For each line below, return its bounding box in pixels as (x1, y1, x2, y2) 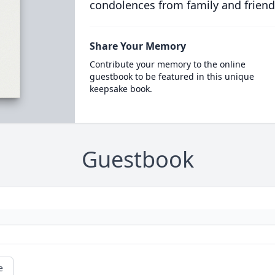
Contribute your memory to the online (89, 58, 246, 70)
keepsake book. (89, 83, 152, 95)
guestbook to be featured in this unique (89, 71, 254, 82)
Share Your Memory (89, 39, 186, 53)
